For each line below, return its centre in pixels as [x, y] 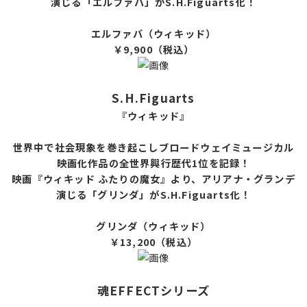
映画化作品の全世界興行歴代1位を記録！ [153, 162]
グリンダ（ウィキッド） [153, 225]
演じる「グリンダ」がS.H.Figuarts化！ [153, 194]
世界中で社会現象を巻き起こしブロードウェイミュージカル [153, 147]
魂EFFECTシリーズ [153, 290]
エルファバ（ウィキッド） [153, 33]
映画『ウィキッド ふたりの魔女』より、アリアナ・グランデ [153, 178]
